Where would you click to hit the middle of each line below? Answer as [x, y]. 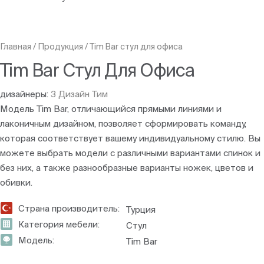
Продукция [60, 47]
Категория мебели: [59, 225]
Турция [141, 210]
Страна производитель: [69, 209]
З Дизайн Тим [79, 94]
